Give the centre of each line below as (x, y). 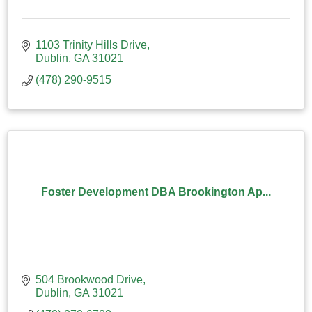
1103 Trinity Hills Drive (91, 45)
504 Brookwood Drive (89, 279)
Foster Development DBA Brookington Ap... (156, 192)
